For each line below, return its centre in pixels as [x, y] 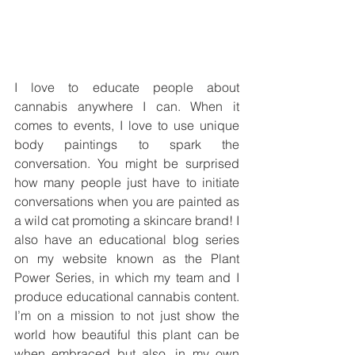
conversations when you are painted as [127, 201]
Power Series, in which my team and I [127, 277]
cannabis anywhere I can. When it [127, 106]
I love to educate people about [127, 87]
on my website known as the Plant [127, 258]
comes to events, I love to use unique [127, 125]
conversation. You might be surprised [127, 163]
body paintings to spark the [127, 144]
